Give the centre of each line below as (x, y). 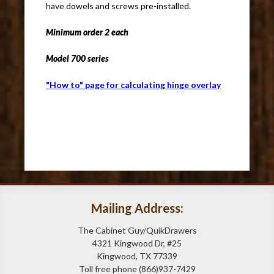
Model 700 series (78, 59)
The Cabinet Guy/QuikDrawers (137, 231)
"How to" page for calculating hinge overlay (134, 85)
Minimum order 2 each (87, 32)
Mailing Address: (137, 208)
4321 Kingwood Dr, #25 (137, 243)
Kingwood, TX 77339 (137, 256)
